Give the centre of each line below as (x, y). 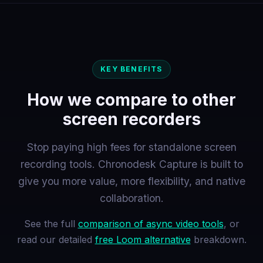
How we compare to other (131, 100)
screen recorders (131, 119)
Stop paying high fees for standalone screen (131, 147)
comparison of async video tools (151, 223)
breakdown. (218, 239)
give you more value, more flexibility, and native (131, 181)
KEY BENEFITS (131, 69)
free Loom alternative (143, 239)
